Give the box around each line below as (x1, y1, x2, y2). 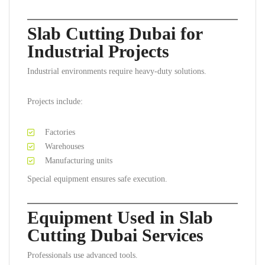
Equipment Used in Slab (27, 208, 213, 227)
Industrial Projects (27, 41, 169, 61)
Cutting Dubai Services (27, 225, 203, 245)
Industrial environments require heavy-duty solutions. (27, 67, 206, 76)
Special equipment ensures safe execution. (27, 174, 167, 183)
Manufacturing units (45, 156, 112, 165)
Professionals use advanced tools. (27, 251, 138, 260)
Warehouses (45, 142, 84, 151)
